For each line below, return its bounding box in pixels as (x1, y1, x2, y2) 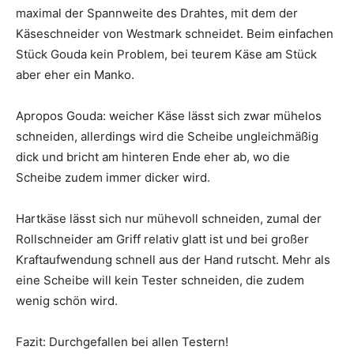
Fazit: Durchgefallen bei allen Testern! (16, 334, 228, 350)
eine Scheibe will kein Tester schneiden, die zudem (16, 273, 304, 288)
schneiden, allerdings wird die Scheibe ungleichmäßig (16, 129, 318, 145)
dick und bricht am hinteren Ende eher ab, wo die (16, 149, 290, 165)
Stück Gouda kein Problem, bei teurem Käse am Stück (16, 47, 317, 62)
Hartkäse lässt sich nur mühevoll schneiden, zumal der (16, 211, 322, 227)
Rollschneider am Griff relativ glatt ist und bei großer (16, 232, 309, 247)
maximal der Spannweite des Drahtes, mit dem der (16, 6, 298, 21)
